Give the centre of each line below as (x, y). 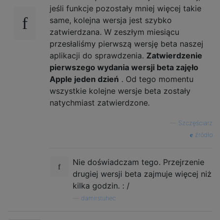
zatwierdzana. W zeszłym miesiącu (114, 32)
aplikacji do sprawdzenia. (98, 55)
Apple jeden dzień (84, 79)
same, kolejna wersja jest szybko (111, 20)
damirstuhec (98, 198)
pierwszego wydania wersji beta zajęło (124, 67)
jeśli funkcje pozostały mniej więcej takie (125, 8)
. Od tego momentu (156, 79)
